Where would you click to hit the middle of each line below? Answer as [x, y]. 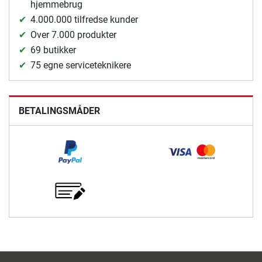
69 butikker [53, 50]
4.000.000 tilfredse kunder [84, 20]
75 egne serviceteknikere [81, 65]
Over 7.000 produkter [73, 35]
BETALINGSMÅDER [59, 111]
